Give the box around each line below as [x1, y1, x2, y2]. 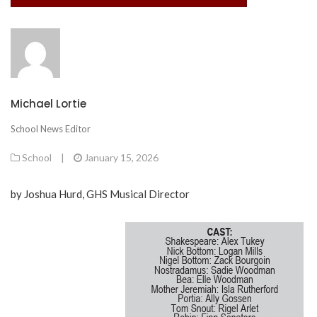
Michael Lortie [11, 96, 86, 111]
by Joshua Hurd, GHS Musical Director [11, 188, 190, 201]
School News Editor [11, 122, 91, 134]
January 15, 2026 [84, 151, 158, 164]
